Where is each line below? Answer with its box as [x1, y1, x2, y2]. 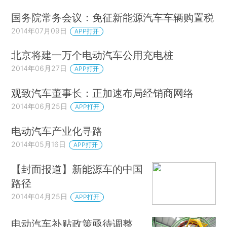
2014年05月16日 [11, 140, 66, 149]
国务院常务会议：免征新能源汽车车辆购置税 [11, 11, 214, 24]
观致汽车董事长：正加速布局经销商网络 [11, 87, 194, 100]
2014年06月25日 [11, 102, 68, 111]
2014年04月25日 [11, 192, 68, 201]
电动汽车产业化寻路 [11, 125, 103, 138]
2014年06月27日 [11, 64, 67, 73]
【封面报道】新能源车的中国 [11, 163, 143, 176]
